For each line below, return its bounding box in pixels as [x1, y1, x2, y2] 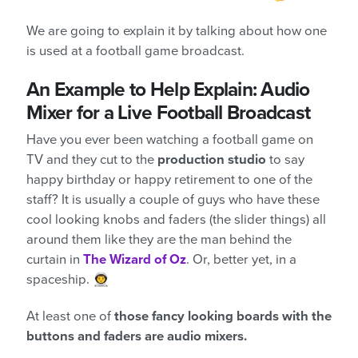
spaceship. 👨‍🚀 [26, 272, 109, 288]
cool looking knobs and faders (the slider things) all [26, 212, 326, 229]
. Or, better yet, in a [186, 252, 296, 268]
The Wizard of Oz [83, 252, 186, 268]
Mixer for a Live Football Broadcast [26, 101, 311, 125]
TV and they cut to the [26, 152, 157, 169]
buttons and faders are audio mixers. [26, 328, 247, 345]
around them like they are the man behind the [26, 232, 292, 249]
